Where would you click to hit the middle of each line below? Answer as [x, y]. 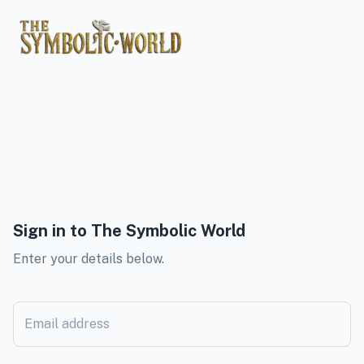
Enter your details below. [89, 259]
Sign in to [52, 231]
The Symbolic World [168, 231]
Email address [67, 324]
